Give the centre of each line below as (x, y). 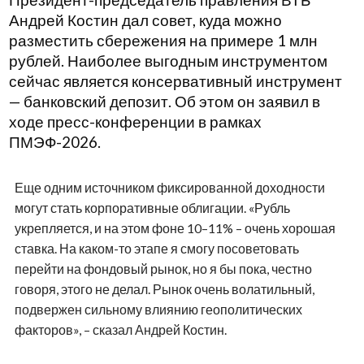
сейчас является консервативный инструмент (175, 82)
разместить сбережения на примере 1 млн (163, 41)
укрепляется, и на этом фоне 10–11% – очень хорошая (175, 228)
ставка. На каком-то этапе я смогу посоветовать (156, 249)
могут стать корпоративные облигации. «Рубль (152, 208)
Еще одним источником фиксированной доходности (169, 188)
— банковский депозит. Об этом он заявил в (164, 102)
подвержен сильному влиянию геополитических (158, 310)
